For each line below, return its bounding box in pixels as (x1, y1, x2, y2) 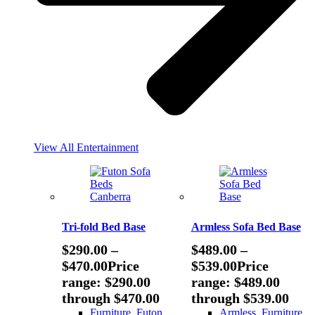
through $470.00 (62, 290, 160, 307)
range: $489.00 (191, 274, 280, 290)
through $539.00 (191, 290, 289, 307)
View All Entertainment (34, 141, 139, 154)
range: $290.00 (62, 274, 150, 290)
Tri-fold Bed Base (62, 221, 146, 233)
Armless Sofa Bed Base (191, 221, 301, 233)
